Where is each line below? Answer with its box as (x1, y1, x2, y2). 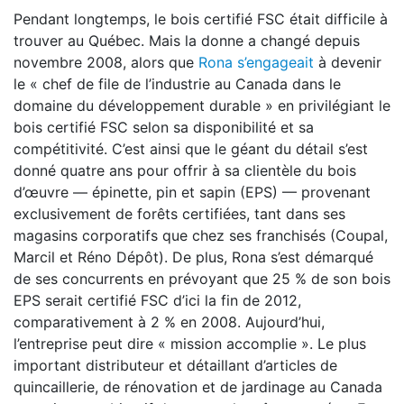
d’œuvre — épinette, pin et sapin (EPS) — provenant (14, 183, 371, 201)
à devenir (314, 53, 381, 71)
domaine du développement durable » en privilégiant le (14, 96, 390, 115)
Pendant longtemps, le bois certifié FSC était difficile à (14, 10, 388, 28)
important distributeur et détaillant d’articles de (14, 356, 337, 374)
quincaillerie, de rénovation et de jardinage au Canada (14, 378, 382, 396)
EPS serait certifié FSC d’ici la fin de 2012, (14, 291, 301, 309)
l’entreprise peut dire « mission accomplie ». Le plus (14, 335, 366, 353)
